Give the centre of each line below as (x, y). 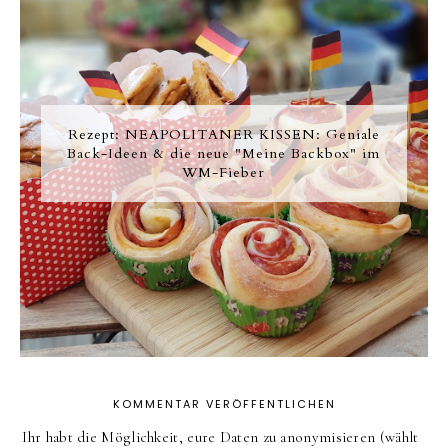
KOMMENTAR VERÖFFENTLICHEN (224, 404)
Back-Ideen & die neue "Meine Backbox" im (224, 154)
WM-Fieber (224, 173)
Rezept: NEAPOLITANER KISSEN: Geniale (223, 135)
